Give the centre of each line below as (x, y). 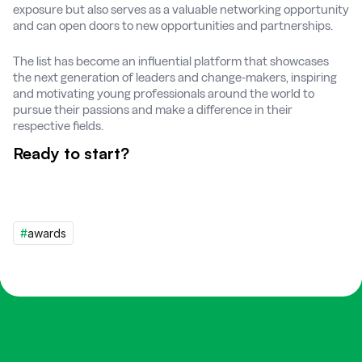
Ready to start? (71, 154)
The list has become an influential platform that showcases (171, 61)
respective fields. (58, 126)
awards (47, 234)
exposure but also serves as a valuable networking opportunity (181, 10)
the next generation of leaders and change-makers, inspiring (175, 78)
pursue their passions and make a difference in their (153, 110)
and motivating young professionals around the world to (164, 94)
